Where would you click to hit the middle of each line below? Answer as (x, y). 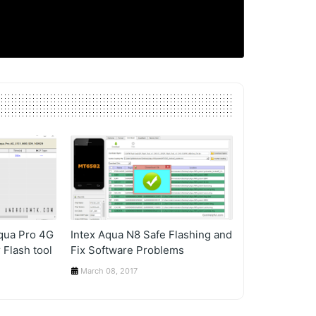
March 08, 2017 (109, 271)
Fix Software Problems (128, 250)
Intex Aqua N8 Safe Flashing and (152, 235)
